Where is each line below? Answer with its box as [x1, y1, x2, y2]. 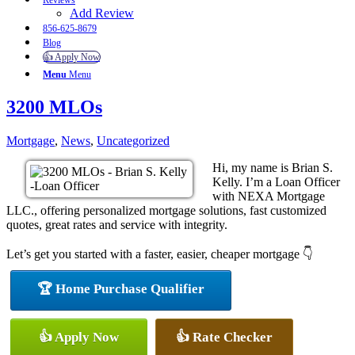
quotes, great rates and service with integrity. [6, 217, 227, 231]
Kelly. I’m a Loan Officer [212, 174, 340, 189]
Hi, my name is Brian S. [212, 160, 333, 174]
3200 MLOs [6, 96, 102, 117]
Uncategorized [97, 133, 170, 147]
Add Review [70, 6, 134, 20]
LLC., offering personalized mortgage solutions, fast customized [6, 203, 326, 217]
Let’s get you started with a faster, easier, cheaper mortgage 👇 [6, 246, 313, 261]
